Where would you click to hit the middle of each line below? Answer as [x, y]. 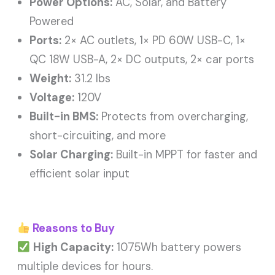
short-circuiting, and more [98, 136]
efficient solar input [80, 174]
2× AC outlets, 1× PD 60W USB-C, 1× [154, 41]
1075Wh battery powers [177, 248]
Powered [52, 22]
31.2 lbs [91, 79]
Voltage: [52, 98]
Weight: [51, 79]
